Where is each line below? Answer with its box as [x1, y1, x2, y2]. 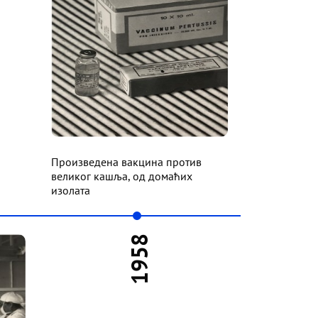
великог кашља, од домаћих [50, 168, 192, 183]
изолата [50, 182, 90, 197]
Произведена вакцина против [50, 154, 202, 169]
